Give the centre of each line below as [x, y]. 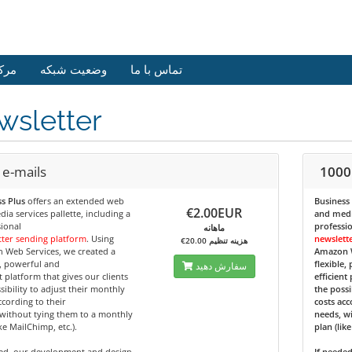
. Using [100, 238]
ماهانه [214, 227]
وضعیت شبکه [73, 70]
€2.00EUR [214, 213]
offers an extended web [74, 201]
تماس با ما [156, 70]
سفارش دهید [221, 266]
